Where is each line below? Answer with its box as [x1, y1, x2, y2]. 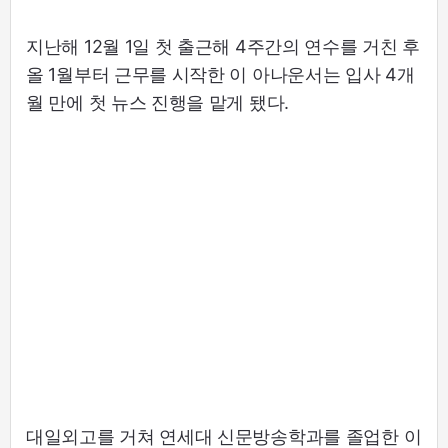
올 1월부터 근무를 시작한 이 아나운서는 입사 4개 [26, 64, 415, 86]
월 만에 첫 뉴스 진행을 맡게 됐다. [26, 92, 290, 114]
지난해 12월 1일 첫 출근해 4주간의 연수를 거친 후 [26, 36, 421, 58]
